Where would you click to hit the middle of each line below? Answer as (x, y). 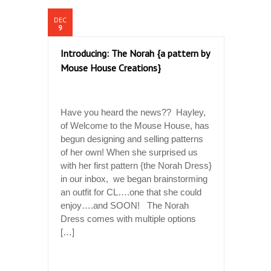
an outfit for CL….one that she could (131, 192)
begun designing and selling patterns (132, 139)
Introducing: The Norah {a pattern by (135, 53)
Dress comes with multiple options (128, 218)
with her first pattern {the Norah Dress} (136, 165)
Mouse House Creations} (111, 67)
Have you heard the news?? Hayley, (133, 112)
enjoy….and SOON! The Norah (125, 205)
